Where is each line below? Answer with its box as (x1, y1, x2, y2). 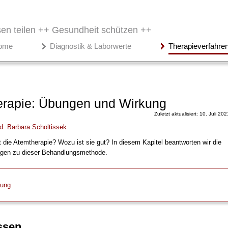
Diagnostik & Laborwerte (50, 42, 131, 51)
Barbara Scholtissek (7, 123, 67, 131)
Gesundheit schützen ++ (52, 25, 152, 36)
